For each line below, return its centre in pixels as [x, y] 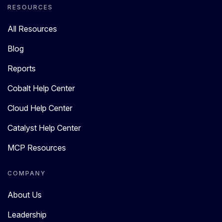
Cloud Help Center [40, 108]
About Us [25, 194]
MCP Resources [37, 147]
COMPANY [27, 173]
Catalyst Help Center [44, 128]
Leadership [27, 214]
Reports [22, 68]
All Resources [32, 28]
